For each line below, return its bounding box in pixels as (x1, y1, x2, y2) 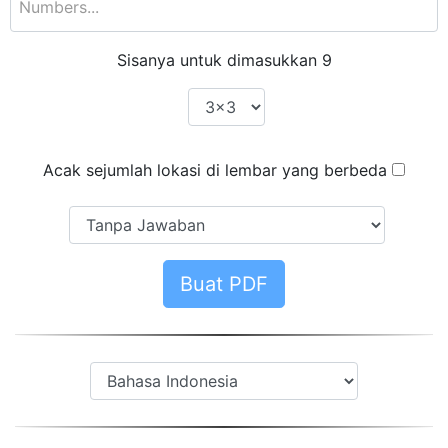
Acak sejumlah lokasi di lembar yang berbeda (43, 160, 387, 180)
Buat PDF (180, 272, 268, 296)
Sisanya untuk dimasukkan (116, 50, 322, 70)
